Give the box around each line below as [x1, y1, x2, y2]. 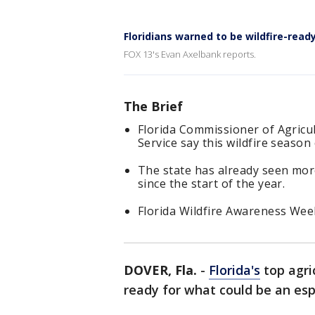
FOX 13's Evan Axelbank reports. [124, 48, 256, 60]
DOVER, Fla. [124, 262, 197, 278]
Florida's [209, 262, 260, 278]
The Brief [124, 98, 183, 115]
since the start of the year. [138, 176, 285, 191]
